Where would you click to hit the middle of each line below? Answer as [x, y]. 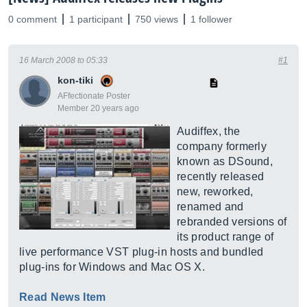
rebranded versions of [232, 222]
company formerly [222, 146]
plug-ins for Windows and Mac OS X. [112, 267]
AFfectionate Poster [94, 96]
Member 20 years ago [98, 108]
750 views [157, 19]
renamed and [210, 207]
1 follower [211, 19]
